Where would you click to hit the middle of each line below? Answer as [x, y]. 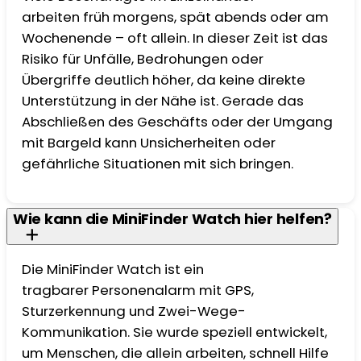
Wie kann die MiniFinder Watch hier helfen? [172, 218]
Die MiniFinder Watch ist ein [113, 269]
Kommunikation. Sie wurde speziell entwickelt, [175, 332]
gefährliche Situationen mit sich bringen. [160, 164]
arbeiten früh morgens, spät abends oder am [176, 17]
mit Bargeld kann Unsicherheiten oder [149, 143]
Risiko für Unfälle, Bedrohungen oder [143, 59]
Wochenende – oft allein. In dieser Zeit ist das [175, 38]
